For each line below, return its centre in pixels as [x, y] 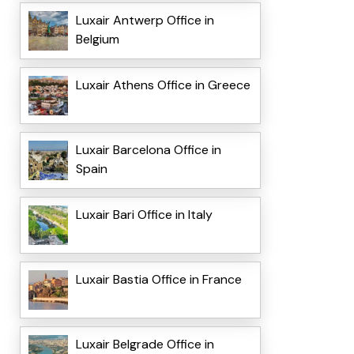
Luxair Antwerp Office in [145, 21]
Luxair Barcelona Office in [148, 150]
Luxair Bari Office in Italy [144, 215]
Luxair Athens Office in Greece [163, 85]
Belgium [97, 40]
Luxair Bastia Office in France [158, 280]
